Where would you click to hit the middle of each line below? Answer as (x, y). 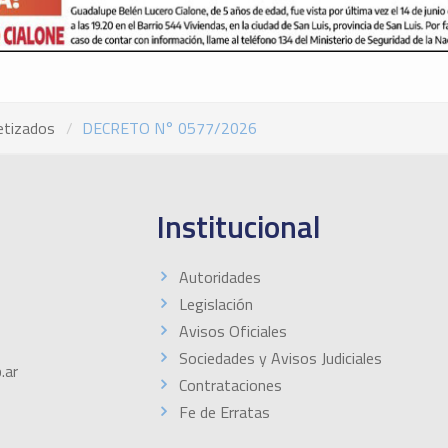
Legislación (215, 304)
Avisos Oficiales (232, 331)
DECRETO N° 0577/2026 (169, 128)
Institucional (238, 227)
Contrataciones (230, 385)
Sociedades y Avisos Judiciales (280, 358)
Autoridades (219, 277)
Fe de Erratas (224, 412)
